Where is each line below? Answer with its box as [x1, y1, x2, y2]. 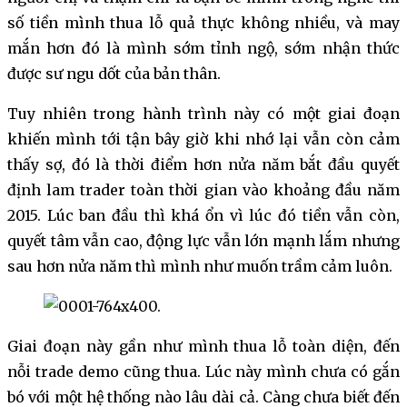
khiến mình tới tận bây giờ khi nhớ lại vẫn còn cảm [7, 130, 400, 149]
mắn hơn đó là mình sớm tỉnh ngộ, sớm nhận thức [7, 39, 400, 58]
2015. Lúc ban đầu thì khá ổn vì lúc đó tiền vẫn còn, [7, 206, 400, 225]
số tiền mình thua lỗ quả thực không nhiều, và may [7, 14, 400, 33]
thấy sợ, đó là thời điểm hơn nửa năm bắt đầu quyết [7, 155, 400, 174]
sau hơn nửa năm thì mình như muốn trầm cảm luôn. [7, 257, 392, 276]
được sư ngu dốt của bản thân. [7, 65, 221, 84]
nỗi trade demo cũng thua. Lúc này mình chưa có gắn [7, 362, 400, 382]
